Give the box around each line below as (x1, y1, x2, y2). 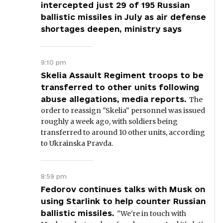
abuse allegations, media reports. (41, 95, 187, 104)
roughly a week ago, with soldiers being (41, 117, 178, 126)
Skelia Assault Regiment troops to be (41, 71, 204, 80)
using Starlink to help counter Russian (41, 197, 206, 206)
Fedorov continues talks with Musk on (41, 185, 205, 194)
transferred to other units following (41, 83, 199, 92)
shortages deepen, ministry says (41, 24, 182, 33)
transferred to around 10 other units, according (41, 128, 205, 137)
